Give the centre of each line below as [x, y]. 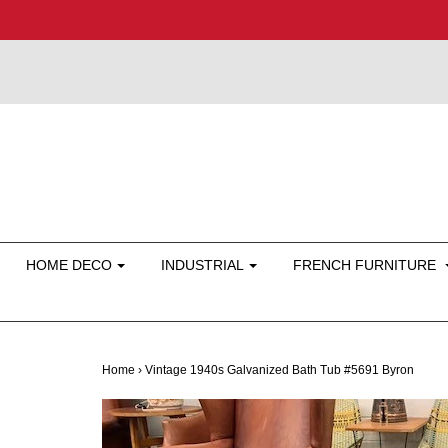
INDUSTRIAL [202, 265]
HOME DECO [69, 265]
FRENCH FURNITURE [366, 265]
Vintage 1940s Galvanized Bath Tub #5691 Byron [279, 370]
